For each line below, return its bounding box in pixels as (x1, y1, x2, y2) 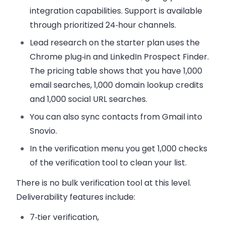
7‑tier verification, (30, 211, 99, 223)
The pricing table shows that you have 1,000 (30, 65, 203, 77)
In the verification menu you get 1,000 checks (30, 143, 208, 155)
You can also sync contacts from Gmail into (30, 111, 203, 123)
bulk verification (62, 177, 125, 189)
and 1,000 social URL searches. (30, 93, 148, 105)
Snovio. (30, 125, 58, 137)
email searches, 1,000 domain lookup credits (30, 79, 204, 91)
